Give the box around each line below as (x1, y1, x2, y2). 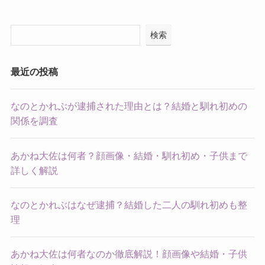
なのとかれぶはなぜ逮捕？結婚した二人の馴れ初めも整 (10, 199, 247, 210)
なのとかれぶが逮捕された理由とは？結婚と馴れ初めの (10, 101, 247, 112)
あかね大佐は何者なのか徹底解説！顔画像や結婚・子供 (10, 248, 247, 260)
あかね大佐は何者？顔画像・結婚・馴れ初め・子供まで (10, 150, 247, 161)
